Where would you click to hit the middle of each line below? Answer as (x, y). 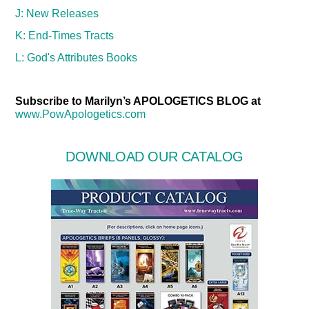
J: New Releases (57, 14)
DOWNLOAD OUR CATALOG (154, 156)
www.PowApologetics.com (81, 114)
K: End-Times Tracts (65, 35)
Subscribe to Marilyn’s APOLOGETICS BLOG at (138, 101)
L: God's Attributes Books (77, 57)
